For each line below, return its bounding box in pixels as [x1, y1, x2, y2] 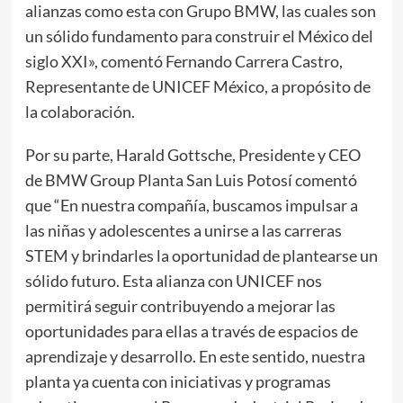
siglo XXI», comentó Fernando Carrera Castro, [24, 51, 343, 71]
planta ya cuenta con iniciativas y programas [24, 372, 331, 391]
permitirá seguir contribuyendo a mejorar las [24, 296, 336, 316]
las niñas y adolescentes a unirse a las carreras [24, 220, 342, 240]
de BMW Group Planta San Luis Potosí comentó [24, 170, 357, 190]
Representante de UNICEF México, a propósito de [24, 76, 371, 96]
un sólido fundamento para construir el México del [24, 26, 373, 46]
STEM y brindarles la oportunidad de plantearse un [24, 246, 378, 265]
